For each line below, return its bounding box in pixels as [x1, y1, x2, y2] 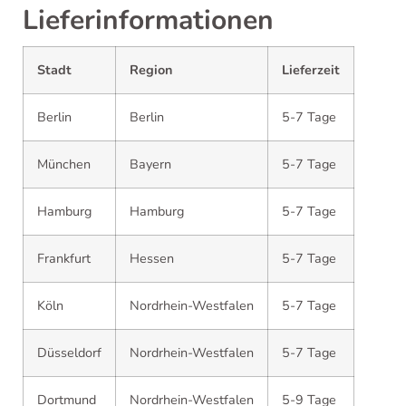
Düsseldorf [37, 343, 101, 362]
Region [130, 61, 172, 79]
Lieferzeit [282, 61, 340, 79]
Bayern [130, 155, 171, 173]
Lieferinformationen [23, 2, 274, 39]
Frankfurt [37, 249, 91, 267]
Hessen [130, 249, 174, 267]
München [37, 155, 91, 173]
